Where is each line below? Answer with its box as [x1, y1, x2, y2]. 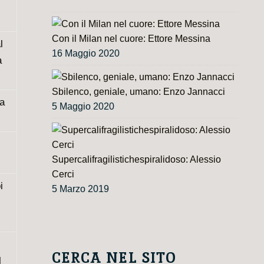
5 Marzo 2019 [51, 183, 109, 194]
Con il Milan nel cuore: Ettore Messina [51, 33, 210, 44]
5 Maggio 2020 [51, 101, 114, 111]
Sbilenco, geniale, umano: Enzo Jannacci [51, 86, 225, 97]
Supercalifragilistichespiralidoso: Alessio [51, 154, 221, 164]
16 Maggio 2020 [51, 48, 120, 58]
